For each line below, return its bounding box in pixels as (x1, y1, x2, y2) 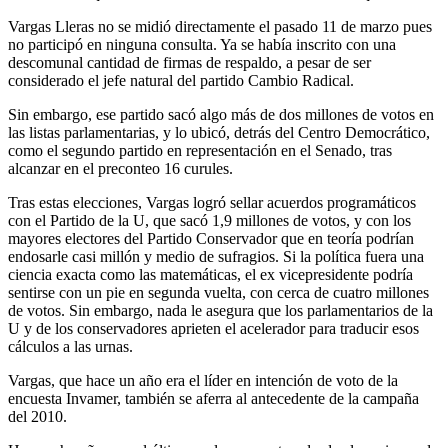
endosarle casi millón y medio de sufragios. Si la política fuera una (8, 247, 424, 265)
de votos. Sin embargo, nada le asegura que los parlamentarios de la (8, 301, 433, 319)
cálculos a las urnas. (8, 337, 133, 355)
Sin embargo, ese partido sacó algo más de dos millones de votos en (8, 105, 434, 123)
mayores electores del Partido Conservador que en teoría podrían (8, 229, 414, 247)
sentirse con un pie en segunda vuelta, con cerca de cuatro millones (8, 283, 429, 301)
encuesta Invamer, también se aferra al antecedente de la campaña (8, 389, 419, 407)
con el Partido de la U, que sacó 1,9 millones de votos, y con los (8, 211, 411, 229)
